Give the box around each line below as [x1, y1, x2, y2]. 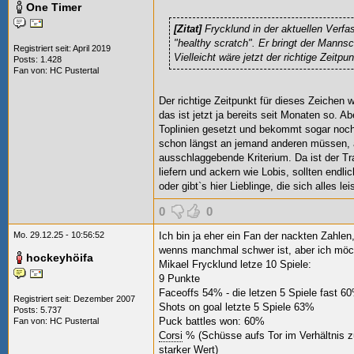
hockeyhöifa [26, 251, 93, 264]
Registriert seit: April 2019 [13, 43, 111, 53]
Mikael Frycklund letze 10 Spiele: [159, 258, 311, 270]
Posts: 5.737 [13, 305, 62, 314]
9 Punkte [159, 273, 200, 284]
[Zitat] [174, 23, 205, 35]
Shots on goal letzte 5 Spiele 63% [159, 301, 314, 313]
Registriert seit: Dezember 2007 [13, 294, 135, 303]
